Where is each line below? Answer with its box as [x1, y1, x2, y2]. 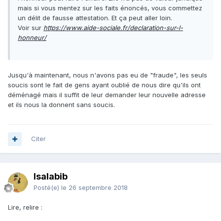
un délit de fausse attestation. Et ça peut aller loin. [18, 14, 172, 22]
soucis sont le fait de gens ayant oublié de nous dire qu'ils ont [8, 81, 201, 89]
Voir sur [18, 24, 43, 32]
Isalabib [34, 171, 68, 182]
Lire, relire [8, 203, 41, 212]
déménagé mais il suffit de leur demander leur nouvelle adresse [8, 91, 206, 99]
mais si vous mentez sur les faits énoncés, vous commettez [18, 4, 202, 12]
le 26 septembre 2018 [61, 184, 128, 192]
